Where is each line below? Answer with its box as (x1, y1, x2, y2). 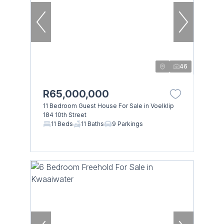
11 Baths (80, 119, 104, 127)
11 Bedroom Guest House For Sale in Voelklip (42, 101, 174, 109)
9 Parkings (111, 119, 143, 127)
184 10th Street (42, 110, 86, 118)
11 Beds (50, 119, 73, 127)
